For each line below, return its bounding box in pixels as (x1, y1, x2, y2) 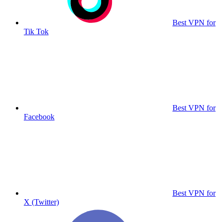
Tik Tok (24, 27, 49, 36)
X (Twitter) (24, 198, 59, 206)
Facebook (24, 112, 55, 121)
